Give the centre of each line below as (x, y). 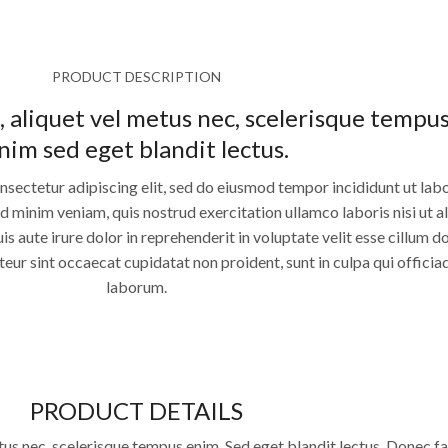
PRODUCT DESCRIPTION (137, 76)
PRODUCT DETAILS (137, 410)
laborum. (137, 286)
